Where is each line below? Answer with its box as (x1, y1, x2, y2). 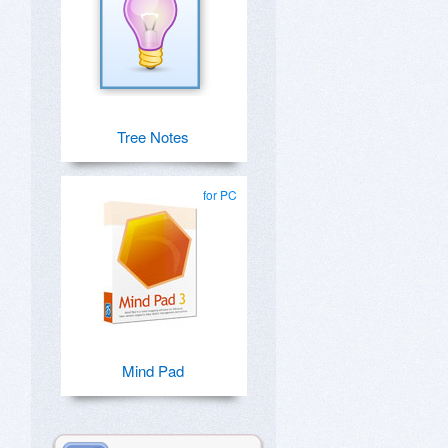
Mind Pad (122, 360, 184, 381)
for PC (203, 186, 237, 203)
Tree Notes (117, 126, 189, 147)
